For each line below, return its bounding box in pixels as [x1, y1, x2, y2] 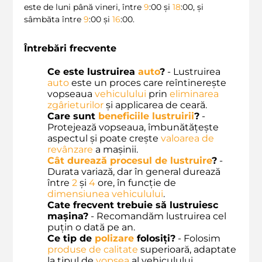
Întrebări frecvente [24, 43, 116, 54]
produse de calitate [47, 244, 138, 256]
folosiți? [134, 233, 175, 244]
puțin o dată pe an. [47, 222, 135, 233]
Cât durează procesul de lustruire [47, 155, 212, 167]
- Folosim [175, 233, 220, 244]
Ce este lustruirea [47, 66, 138, 78]
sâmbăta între [24, 14, 84, 25]
